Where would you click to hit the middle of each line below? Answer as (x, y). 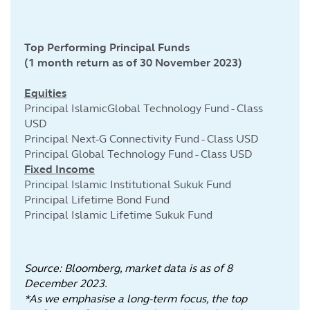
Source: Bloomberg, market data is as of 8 (128, 268)
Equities (45, 93)
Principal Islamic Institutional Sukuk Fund (128, 184)
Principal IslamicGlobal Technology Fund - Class (144, 108)
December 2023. (66, 283)
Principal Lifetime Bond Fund (97, 200)
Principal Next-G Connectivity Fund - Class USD (142, 139)
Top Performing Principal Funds (107, 47)
